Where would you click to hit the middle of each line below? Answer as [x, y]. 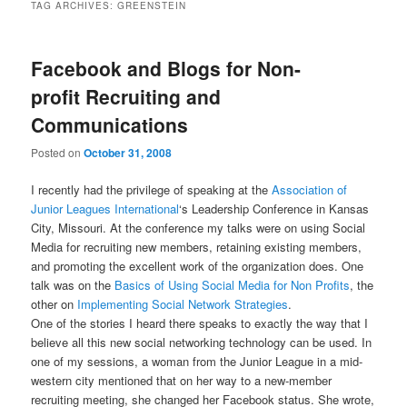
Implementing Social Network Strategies [183, 304]
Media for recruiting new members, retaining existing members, [197, 247]
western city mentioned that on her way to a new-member [182, 381]
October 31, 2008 [128, 153]
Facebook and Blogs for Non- [166, 68]
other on [55, 304]
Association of [310, 190]
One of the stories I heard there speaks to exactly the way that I [200, 323]
